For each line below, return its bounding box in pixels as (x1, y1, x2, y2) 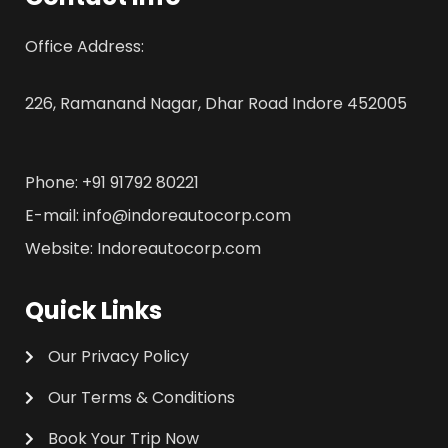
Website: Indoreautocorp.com (25, 237, 261, 260)
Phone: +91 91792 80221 (25, 171, 199, 194)
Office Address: (25, 35, 144, 58)
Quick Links (25, 294, 162, 327)
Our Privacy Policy (47, 345, 189, 368)
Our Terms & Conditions (47, 386, 235, 409)
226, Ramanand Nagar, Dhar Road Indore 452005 (25, 92, 407, 115)
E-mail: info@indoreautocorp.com (25, 204, 291, 227)
